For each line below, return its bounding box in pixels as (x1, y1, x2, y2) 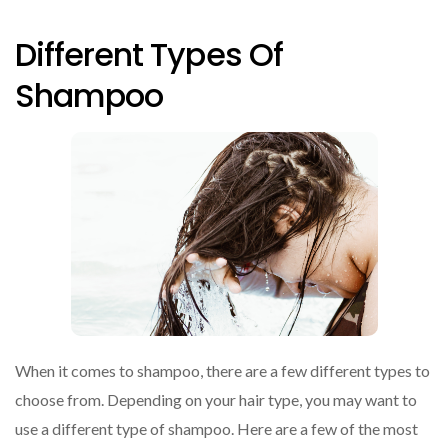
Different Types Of (15, 32, 283, 78)
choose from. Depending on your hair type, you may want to (15, 389, 417, 409)
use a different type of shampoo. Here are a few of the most (15, 418, 418, 438)
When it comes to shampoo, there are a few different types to (15, 360, 430, 380)
